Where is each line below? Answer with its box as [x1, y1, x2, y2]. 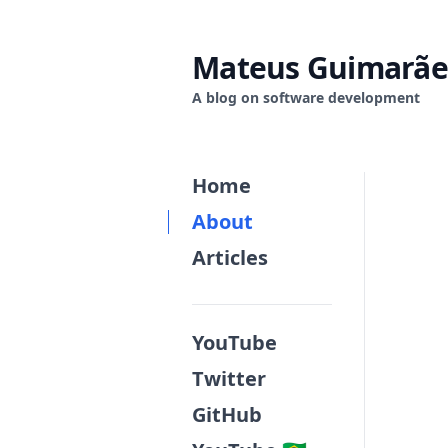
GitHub [192, 401, 262, 428]
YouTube [192, 329, 277, 356]
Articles [192, 244, 268, 271]
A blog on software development [192, 88, 420, 107]
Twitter [192, 365, 266, 392]
